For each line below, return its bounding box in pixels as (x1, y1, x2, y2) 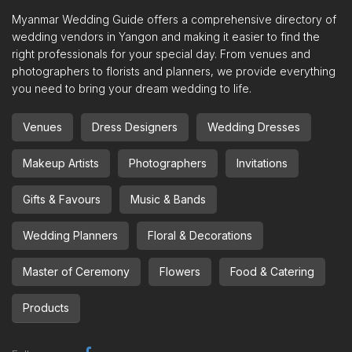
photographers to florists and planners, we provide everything (12, 64, 335, 78)
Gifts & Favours (23, 192, 101, 206)
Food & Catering (230, 265, 314, 278)
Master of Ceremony (23, 265, 130, 278)
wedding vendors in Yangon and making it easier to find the (12, 30, 320, 43)
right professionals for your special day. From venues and (12, 47, 310, 60)
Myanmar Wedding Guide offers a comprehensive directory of (12, 13, 336, 26)
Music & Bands (130, 192, 206, 206)
